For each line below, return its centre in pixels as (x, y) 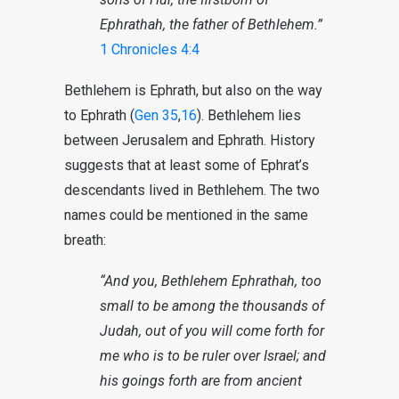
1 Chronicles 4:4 (150, 49)
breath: (85, 240)
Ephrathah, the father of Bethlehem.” (211, 24)
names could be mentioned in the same (186, 215)
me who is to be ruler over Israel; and (213, 356)
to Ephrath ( (99, 115)
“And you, (130, 281)
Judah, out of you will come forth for (212, 331)
